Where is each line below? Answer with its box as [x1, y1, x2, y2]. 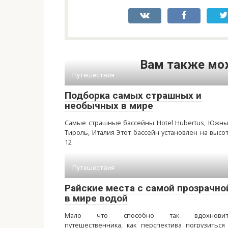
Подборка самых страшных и [65, 90, 202, 101]
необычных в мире [65, 100, 153, 111]
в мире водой [65, 192, 128, 204]
